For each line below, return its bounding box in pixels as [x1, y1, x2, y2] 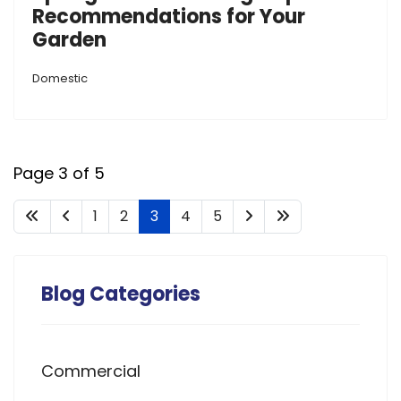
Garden [32, 25, 107, 54]
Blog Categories [41, 279, 200, 308]
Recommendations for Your [32, 2, 305, 30]
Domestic [32, 69, 88, 87]
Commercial [41, 359, 141, 382]
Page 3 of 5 [13, 161, 105, 184]
